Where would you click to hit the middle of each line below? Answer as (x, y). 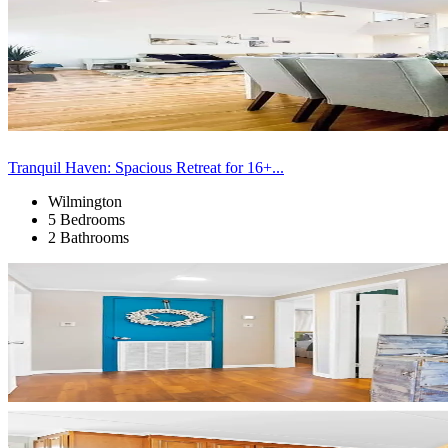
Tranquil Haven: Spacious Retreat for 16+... (146, 167)
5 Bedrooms (86, 219)
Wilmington (85, 201)
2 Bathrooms (88, 237)
